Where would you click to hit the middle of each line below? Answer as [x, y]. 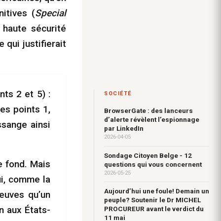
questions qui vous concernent [153, 164]
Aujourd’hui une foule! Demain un [157, 191]
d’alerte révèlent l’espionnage [152, 120]
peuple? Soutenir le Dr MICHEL [152, 200]
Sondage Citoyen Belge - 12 [148, 155]
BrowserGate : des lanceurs [148, 111]
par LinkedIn [124, 129]
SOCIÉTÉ [118, 94]
